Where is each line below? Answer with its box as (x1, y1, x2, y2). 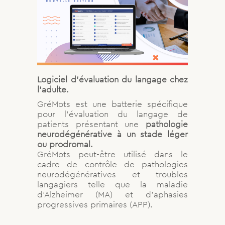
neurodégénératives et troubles (37, 168, 188, 180)
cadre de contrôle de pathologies (37, 158, 188, 170)
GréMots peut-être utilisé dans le (37, 148, 188, 160)
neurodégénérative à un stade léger (37, 128, 188, 140)
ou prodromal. (37, 138, 93, 150)
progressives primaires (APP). (37, 198, 153, 210)
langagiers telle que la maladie (37, 178, 188, 190)
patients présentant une (37, 118, 146, 130)
